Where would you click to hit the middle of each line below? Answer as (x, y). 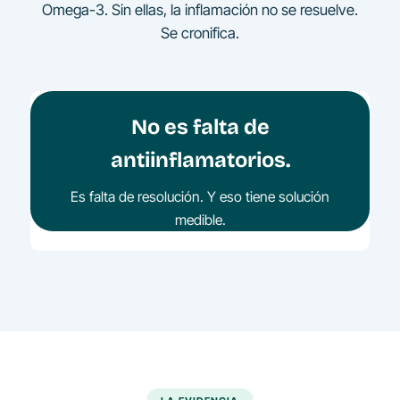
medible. (200, 220)
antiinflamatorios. (200, 160)
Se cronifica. (200, 33)
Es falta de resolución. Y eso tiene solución (200, 196)
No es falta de (200, 127)
